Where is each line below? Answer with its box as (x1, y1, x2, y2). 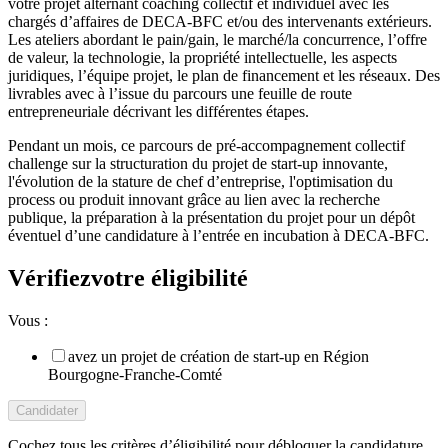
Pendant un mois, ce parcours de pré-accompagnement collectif (8, 136, 405, 154)
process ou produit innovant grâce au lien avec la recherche (8, 190, 380, 208)
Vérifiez (8, 264, 91, 291)
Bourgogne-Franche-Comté (48, 365, 222, 383)
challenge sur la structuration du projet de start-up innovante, (8, 154, 388, 172)
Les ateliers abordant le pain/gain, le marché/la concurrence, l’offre (8, 30, 427, 48)
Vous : (8, 311, 48, 329)
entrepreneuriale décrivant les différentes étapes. (8, 102, 309, 120)
